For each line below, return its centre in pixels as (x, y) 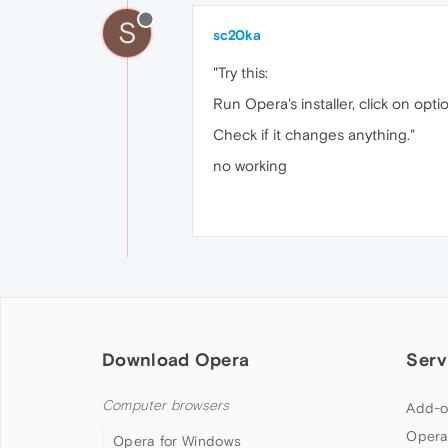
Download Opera (176, 359)
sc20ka (237, 35)
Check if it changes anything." (314, 134)
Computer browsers (166, 405)
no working (250, 165)
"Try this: (240, 72)
